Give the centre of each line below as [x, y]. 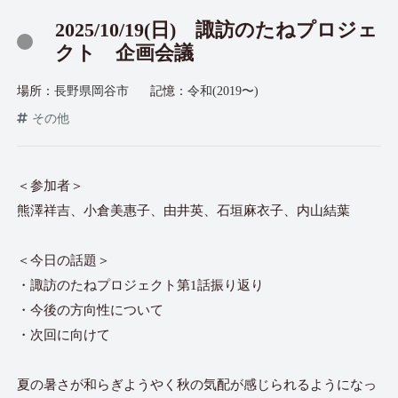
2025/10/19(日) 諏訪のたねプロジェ [217, 30]
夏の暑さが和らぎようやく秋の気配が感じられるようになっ [197, 384]
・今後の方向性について [91, 310]
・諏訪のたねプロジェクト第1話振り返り [141, 285]
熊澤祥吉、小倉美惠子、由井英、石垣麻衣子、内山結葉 [184, 210]
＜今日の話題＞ [64, 260]
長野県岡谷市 [92, 91]
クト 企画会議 [125, 53]
